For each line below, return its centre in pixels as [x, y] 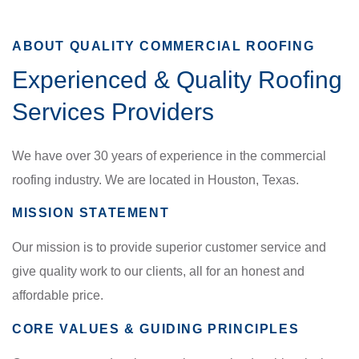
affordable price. [58, 296]
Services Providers [113, 111]
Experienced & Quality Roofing [177, 79]
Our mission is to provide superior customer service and [169, 248]
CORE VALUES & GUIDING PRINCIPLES [156, 329]
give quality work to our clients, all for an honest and [158, 272]
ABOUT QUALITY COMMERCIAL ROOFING [163, 46]
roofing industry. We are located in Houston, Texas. [155, 179]
